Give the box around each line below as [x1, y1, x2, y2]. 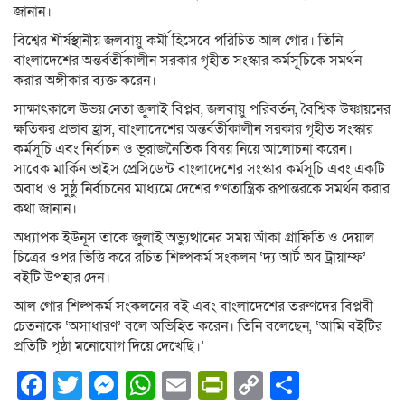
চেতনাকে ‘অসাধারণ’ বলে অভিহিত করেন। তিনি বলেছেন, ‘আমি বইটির [14, 316, 382, 337]
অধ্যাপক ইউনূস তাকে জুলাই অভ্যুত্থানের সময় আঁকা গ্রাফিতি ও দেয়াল [14, 228, 374, 249]
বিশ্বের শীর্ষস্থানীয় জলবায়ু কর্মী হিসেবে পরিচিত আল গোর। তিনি [14, 31, 343, 52]
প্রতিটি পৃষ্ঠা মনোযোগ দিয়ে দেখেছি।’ [14, 336, 204, 357]
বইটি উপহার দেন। [14, 268, 110, 288]
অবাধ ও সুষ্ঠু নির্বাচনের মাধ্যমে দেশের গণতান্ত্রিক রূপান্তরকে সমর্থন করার [14, 179, 390, 200]
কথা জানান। [14, 199, 77, 220]
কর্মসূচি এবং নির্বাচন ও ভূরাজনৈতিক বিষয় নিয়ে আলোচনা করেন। [14, 139, 353, 160]
